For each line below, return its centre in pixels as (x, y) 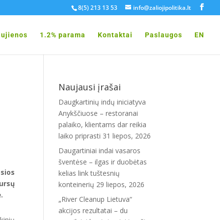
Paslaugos (164, 35)
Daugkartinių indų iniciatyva (102, 102)
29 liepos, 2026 (121, 184)
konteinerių (77, 184)
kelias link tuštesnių (89, 173)
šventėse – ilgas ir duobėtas (103, 162)
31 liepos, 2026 (127, 136)
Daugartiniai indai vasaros (100, 151)
